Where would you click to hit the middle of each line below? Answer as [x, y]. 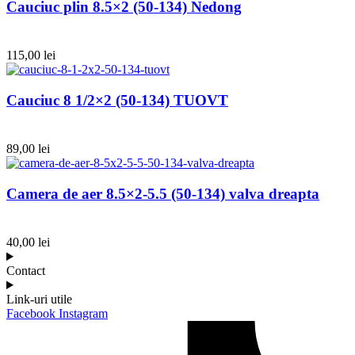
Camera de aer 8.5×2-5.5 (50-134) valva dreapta [163, 193]
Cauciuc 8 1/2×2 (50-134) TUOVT [117, 100]
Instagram [83, 313]
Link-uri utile [39, 299]
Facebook [31, 313]
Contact [26, 271]
